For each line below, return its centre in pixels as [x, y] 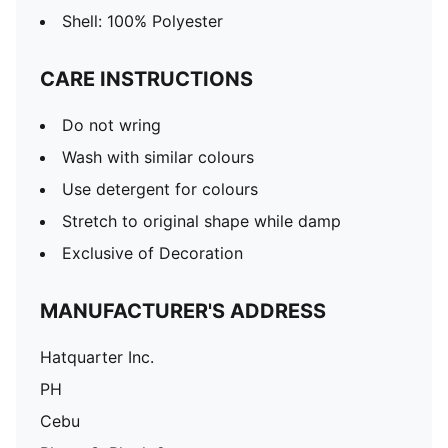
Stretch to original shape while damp [201, 221]
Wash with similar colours [158, 157]
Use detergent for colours [160, 189]
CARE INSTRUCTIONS [146, 79]
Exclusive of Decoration [152, 253]
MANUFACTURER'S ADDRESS [183, 311]
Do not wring [111, 125]
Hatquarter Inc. [97, 357]
